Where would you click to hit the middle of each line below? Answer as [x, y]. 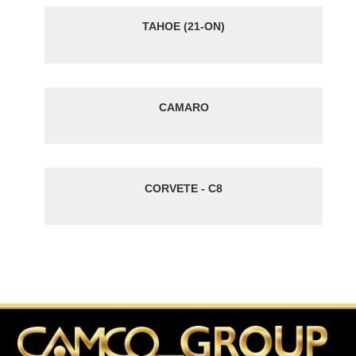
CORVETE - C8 [184, 188]
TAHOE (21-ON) [184, 27]
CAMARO [184, 107]
